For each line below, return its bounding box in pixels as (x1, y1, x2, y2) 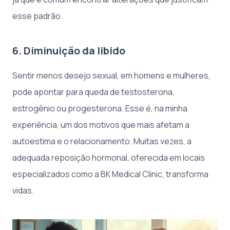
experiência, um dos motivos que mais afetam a (12, 119, 189, 130)
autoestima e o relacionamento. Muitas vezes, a (12, 135, 191, 147)
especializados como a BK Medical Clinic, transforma (12, 168, 208, 180)
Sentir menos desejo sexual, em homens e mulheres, (12, 69, 210, 81)
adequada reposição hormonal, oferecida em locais (12, 151, 205, 163)
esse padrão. (12, 10, 63, 22)
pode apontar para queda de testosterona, (12, 86, 175, 98)
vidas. (12, 184, 34, 196)
